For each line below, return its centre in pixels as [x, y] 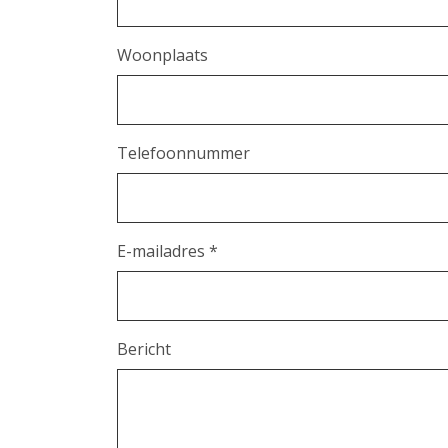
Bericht [144, 349]
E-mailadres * [167, 251]
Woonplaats [162, 55]
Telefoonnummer [183, 153]
